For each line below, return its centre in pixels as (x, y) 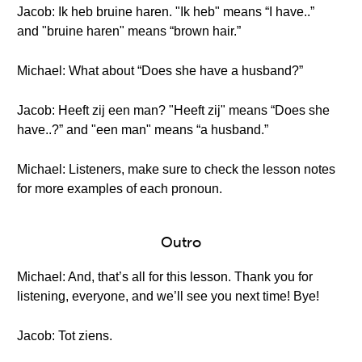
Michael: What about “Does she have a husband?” (160, 71)
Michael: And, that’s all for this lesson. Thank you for (165, 277)
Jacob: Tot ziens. (65, 336)
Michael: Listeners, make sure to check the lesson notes (176, 169)
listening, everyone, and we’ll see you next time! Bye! (168, 296)
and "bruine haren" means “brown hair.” (129, 31)
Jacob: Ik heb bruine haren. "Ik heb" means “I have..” (166, 12)
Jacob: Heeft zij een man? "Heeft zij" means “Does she (173, 110)
